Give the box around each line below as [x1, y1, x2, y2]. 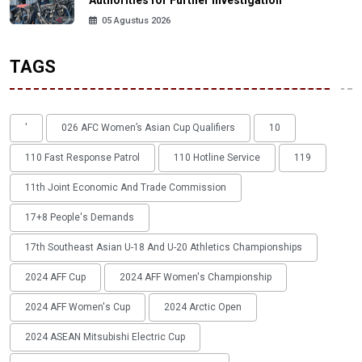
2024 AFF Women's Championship [120, 271, 271, 284]
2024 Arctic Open [164, 301, 242, 314]
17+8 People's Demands [25, 212, 134, 224]
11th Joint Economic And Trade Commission [25, 182, 226, 194]
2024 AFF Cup [25, 271, 86, 284]
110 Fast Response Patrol [25, 152, 140, 164]
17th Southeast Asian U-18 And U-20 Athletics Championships [25, 242, 302, 254]
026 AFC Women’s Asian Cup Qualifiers [61, 122, 235, 134]
